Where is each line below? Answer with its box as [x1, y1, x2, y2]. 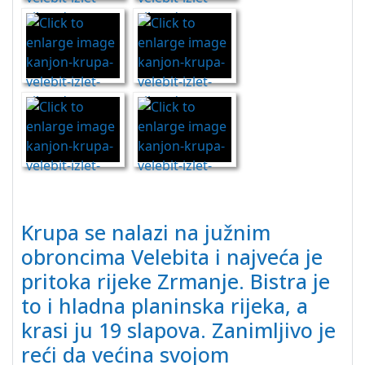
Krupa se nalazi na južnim [21, 218, 270, 246]
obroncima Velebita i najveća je [21, 243, 323, 270]
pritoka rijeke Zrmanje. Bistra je [21, 267, 330, 295]
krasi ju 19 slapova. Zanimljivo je [21, 316, 336, 344]
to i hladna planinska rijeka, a [21, 292, 308, 319]
